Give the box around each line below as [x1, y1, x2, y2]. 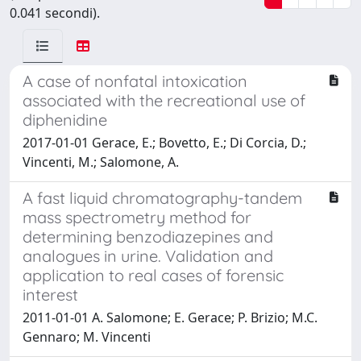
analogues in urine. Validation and [23, 245, 273, 266]
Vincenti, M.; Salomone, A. [23, 152, 179, 171]
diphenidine [23, 109, 107, 130]
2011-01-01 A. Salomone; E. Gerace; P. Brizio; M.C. [23, 308, 317, 326]
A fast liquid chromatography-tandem [23, 187, 302, 208]
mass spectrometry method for [23, 206, 251, 227]
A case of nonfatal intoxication [23, 70, 247, 91]
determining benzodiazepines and [23, 226, 273, 247]
